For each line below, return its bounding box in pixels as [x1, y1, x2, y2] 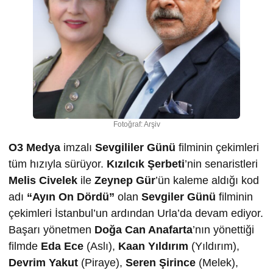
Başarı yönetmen [9, 224, 94, 236]
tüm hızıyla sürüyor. [9, 158, 107, 170]
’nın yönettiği [193, 224, 254, 236]
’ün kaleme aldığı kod [155, 174, 259, 186]
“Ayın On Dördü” [27, 191, 118, 203]
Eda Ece [41, 240, 83, 252]
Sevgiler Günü [141, 191, 216, 203]
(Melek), [196, 257, 238, 269]
